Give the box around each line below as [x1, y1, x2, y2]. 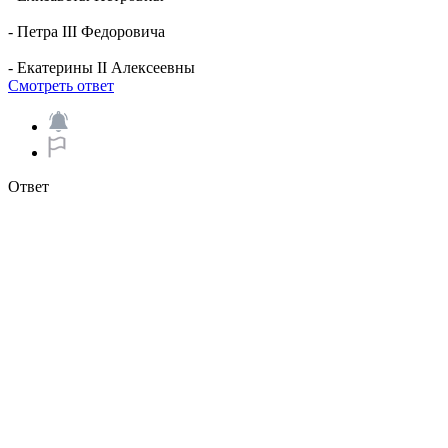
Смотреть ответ [8, 77, 114, 94]
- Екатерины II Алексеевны [8, 59, 195, 76]
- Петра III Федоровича [8, 23, 165, 40]
